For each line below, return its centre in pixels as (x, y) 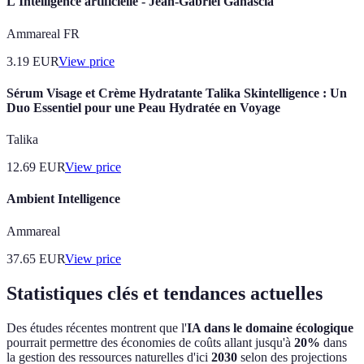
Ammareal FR (43, 33)
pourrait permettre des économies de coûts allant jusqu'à (150, 342)
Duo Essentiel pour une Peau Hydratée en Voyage (143, 107)
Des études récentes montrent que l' (97, 327)
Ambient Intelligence (63, 199)
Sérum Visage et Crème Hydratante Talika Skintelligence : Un (177, 93)
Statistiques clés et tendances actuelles (165, 293)
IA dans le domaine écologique (270, 327)
